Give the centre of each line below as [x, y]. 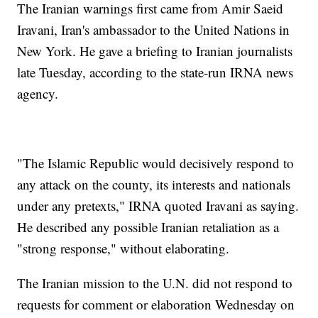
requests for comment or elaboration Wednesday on [156, 305]
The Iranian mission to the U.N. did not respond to [155, 283]
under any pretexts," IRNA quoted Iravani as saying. [158, 206]
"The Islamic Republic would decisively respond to [156, 163]
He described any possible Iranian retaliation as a [148, 227]
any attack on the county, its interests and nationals [154, 185]
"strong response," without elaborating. [124, 248]
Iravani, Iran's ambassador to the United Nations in [154, 30]
